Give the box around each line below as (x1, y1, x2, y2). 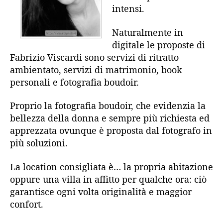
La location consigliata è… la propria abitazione (10, 160, 213, 173)
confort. (10, 198, 43, 210)
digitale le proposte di (112, 38, 205, 51)
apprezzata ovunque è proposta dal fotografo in (10, 124, 212, 136)
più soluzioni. (10, 137, 68, 149)
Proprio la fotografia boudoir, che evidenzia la (10, 100, 206, 111)
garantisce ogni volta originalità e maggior (10, 185, 192, 198)
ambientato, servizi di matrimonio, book (10, 63, 182, 76)
